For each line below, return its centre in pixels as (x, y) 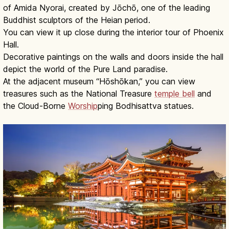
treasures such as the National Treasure (79, 94)
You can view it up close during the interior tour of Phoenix (113, 32)
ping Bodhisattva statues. (146, 106)
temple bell (175, 94)
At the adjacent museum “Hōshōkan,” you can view (99, 82)
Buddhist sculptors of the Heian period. (77, 20)
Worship (83, 106)
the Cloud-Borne (36, 106)
